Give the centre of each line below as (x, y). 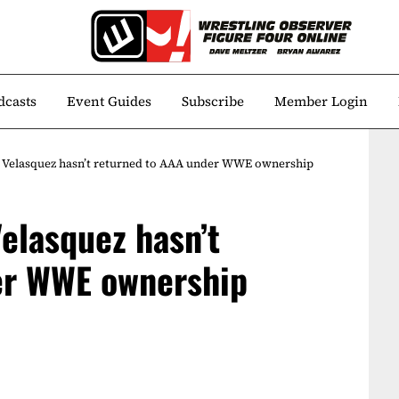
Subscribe (213, 101)
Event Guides (109, 101)
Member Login (321, 101)
